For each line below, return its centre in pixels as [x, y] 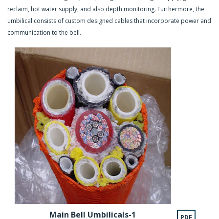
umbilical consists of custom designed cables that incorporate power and [109, 21]
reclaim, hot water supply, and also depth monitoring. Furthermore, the [106, 9]
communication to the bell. [44, 33]
